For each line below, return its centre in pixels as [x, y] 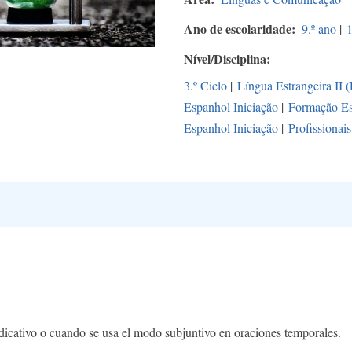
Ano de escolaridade [238, 29]
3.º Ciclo [205, 86]
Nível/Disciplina [225, 59]
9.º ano [319, 29]
